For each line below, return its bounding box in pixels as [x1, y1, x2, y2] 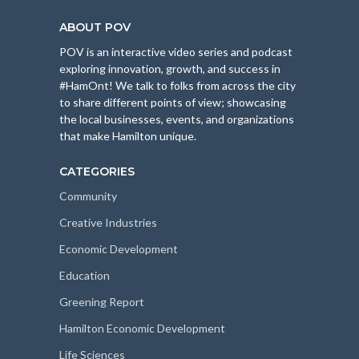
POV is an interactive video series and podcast [59, 45, 292, 59]
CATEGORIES [59, 164, 135, 179]
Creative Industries [59, 216, 157, 230]
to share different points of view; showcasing [59, 95, 286, 110]
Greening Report [59, 295, 144, 309]
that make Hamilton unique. [59, 129, 196, 143]
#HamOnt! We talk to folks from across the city [59, 79, 296, 93]
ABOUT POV [59, 20, 131, 35]
